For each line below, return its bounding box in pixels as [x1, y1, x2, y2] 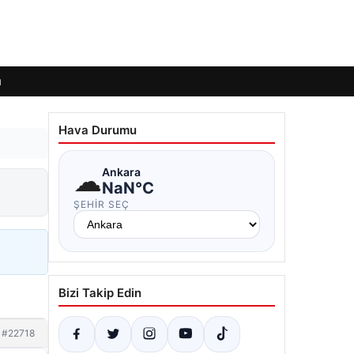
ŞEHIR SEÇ [73, 198, 130, 210]
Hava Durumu [58, 122, 137, 137]
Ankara [102, 164, 141, 179]
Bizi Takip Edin [58, 285, 141, 300]
